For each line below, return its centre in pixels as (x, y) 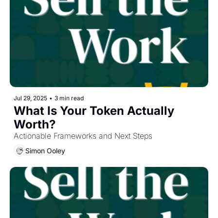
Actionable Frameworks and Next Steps (83, 136)
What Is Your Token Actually (94, 111)
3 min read (69, 98)
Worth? (35, 125)
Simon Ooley (45, 150)
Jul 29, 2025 (30, 98)
